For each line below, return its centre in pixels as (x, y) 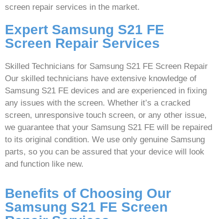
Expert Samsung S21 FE (85, 29)
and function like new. (44, 164)
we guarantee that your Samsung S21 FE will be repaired (109, 127)
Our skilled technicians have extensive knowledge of (101, 78)
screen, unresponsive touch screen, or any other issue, (106, 115)
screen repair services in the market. (72, 7)
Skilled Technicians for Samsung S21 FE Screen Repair (106, 66)
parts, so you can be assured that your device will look (105, 152)
